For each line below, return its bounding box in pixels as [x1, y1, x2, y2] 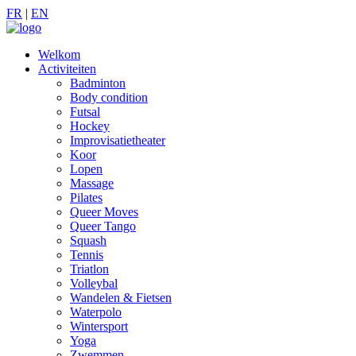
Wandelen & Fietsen [70, 291, 172, 304]
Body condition [70, 91, 148, 104]
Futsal [70, 105, 100, 118]
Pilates [70, 191, 103, 204]
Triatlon [70, 262, 109, 276]
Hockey [70, 119, 110, 133]
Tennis [70, 248, 103, 261]
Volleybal [70, 277, 118, 290]
